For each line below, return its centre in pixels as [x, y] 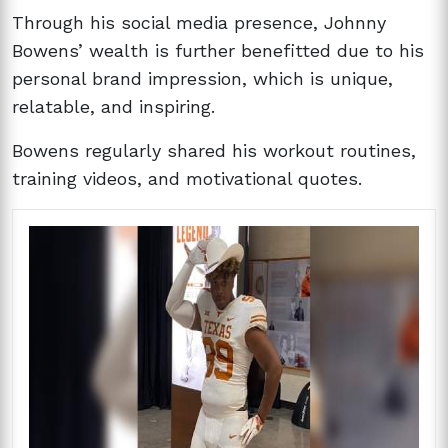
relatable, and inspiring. [113, 106]
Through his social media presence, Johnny [199, 22]
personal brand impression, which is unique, [202, 78]
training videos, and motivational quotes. [187, 178]
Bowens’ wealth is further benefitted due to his [218, 50]
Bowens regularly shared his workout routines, [214, 150]
